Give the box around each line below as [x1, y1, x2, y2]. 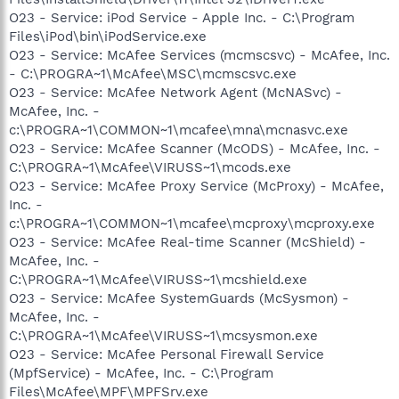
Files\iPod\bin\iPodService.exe [9, 28, 207, 45]
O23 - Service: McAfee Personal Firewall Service [9, 346, 324, 362]
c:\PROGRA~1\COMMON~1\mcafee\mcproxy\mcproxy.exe [9, 215, 375, 232]
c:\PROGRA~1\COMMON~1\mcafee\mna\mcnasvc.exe [9, 121, 348, 138]
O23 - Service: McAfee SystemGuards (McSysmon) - [9, 289, 349, 306]
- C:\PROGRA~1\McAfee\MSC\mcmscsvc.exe [9, 65, 297, 82]
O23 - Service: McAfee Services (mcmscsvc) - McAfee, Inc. [9, 46, 390, 63]
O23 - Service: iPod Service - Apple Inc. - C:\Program [9, 9, 354, 26]
